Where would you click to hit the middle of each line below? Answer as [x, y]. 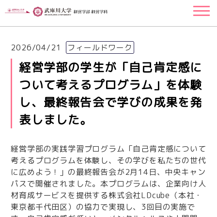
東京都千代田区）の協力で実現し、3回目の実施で [103, 207]
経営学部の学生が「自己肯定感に [111, 67]
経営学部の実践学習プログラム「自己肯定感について [108, 149]
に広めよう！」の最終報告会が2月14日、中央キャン [108, 172]
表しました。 [56, 120]
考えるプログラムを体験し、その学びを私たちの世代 [108, 160]
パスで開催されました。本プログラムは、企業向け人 [108, 184]
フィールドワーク [100, 47]
